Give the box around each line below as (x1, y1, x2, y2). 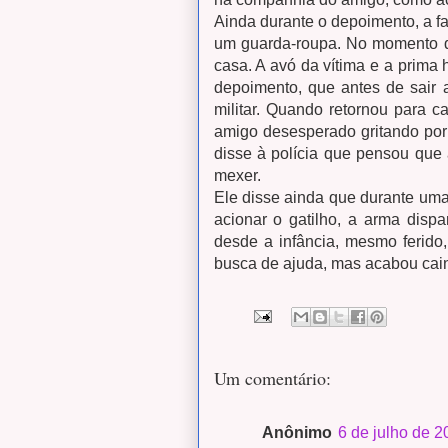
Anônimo (261, 423, 332, 441)
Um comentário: (213, 365, 331, 390)
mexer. (213, 166, 261, 184)
